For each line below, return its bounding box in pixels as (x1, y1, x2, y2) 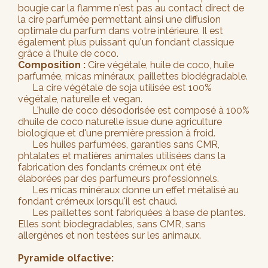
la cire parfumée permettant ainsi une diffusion (18, 13, 221, 25)
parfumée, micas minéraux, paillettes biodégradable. (18, 70, 248, 82)
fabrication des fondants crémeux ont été (18, 161, 211, 173)
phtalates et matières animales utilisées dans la (18, 150, 226, 162)
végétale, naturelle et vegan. (18, 93, 142, 105)
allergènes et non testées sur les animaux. (18, 229, 201, 241)
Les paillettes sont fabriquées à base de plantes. (18, 206, 245, 218)
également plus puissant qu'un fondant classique (18, 36, 234, 48)
